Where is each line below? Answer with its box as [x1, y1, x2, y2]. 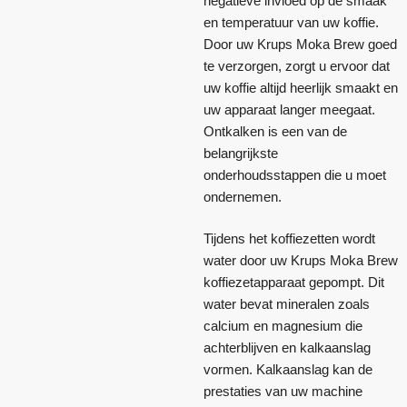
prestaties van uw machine [203, 382, 362, 399]
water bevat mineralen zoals [203, 295, 370, 312]
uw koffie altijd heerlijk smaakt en [203, 80, 398, 96]
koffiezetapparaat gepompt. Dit [203, 273, 384, 290]
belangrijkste [203, 145, 278, 162]
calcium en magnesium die [203, 317, 362, 333]
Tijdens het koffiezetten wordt [203, 230, 375, 246]
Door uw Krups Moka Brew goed [203, 36, 397, 53]
